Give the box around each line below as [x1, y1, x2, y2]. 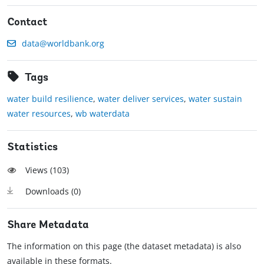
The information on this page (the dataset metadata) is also [7, 240, 241, 252]
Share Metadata [7, 220, 89, 232]
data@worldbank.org [22, 38, 104, 49]
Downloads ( [25, 186, 74, 197]
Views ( [25, 164, 52, 176]
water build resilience [7, 93, 93, 105]
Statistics [7, 142, 58, 154]
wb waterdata [75, 108, 130, 120]
